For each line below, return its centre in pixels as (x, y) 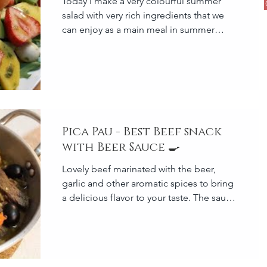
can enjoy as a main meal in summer (138, 29)
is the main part (94, 212)
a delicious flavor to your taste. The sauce (149, 198)
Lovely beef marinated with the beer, (139, 169)
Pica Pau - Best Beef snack (142, 132)
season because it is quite (117, 44)
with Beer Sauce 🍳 (121, 147)
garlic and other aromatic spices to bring (148, 183)
